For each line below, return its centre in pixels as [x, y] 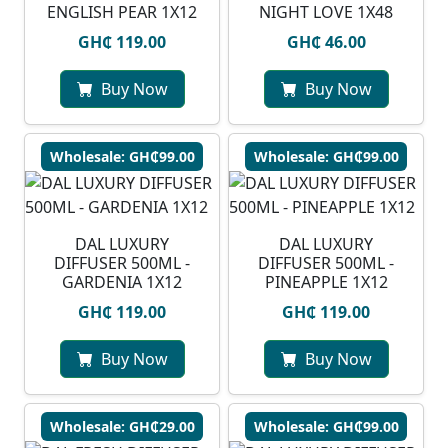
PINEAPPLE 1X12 [326, 282]
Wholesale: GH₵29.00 [122, 427]
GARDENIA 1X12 [122, 282]
